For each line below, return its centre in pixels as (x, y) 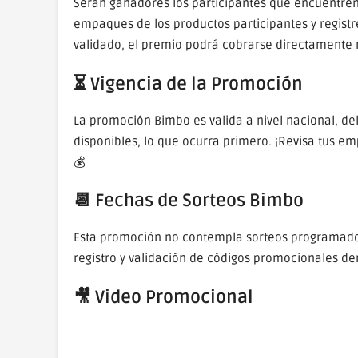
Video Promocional (174, 297)
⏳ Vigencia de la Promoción (188, 84)
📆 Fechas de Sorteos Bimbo (189, 201)
